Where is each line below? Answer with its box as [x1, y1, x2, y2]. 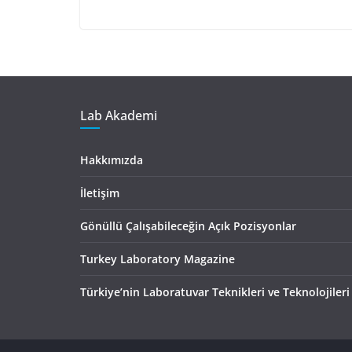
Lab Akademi [80, 106, 157, 124]
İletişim [80, 185, 119, 200]
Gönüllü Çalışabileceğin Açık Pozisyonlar [80, 218, 296, 233]
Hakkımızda [80, 152, 143, 167]
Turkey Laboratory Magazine [80, 251, 235, 266]
